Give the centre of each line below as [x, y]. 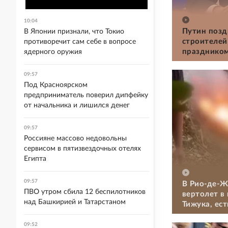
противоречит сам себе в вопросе [80, 42]
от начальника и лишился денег [77, 105]
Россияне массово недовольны [75, 138]
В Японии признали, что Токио [74, 32]
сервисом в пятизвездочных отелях [82, 149]
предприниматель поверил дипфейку [86, 95]
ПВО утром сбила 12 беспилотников [85, 192]
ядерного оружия [53, 52]
